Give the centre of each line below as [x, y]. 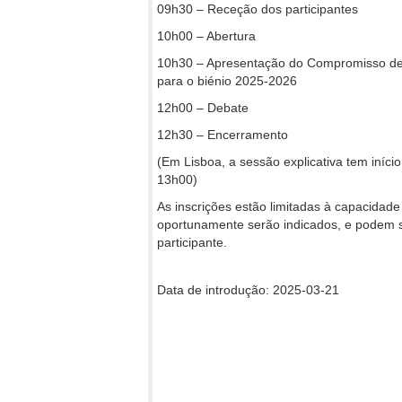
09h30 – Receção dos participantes [258, 9]
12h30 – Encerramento [223, 135]
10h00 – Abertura [206, 36]
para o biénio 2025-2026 [227, 81]
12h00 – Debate [203, 108]
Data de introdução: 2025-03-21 [248, 290]
